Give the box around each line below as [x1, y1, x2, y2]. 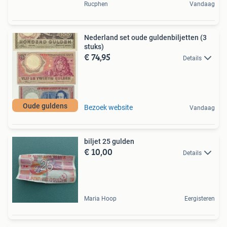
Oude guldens [23, 101, 67, 110]
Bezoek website [84, 103, 133, 111]
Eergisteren [184, 195, 215, 202]
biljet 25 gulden [84, 137, 134, 145]
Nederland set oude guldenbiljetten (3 [84, 33, 207, 42]
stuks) [84, 42, 104, 51]
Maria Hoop [84, 195, 117, 202]
